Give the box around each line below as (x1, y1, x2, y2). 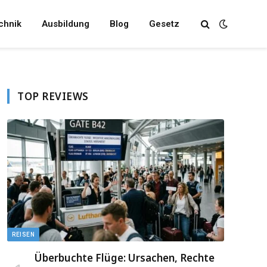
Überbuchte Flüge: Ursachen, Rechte (35, 250, 215, 265)
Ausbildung (42, 18, 89, 29)
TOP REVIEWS (17, 89, 89, 103)
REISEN (12, 231, 35, 238)
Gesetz (149, 18, 179, 29)
